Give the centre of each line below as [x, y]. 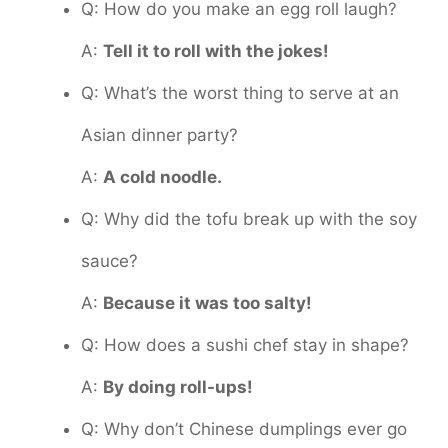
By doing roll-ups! [178, 386]
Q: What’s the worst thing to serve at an [240, 92]
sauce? [109, 260]
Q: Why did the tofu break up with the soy [249, 218]
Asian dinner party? [159, 134]
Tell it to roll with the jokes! [216, 50]
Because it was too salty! [207, 302]
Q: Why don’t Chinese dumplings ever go [244, 428]
